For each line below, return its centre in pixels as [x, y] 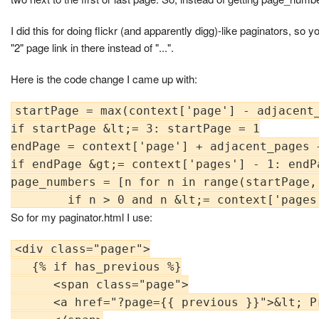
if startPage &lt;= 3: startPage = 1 [135, 128]
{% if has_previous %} [96, 266]
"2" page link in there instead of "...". [92, 47]
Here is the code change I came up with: [104, 78]
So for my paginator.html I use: [82, 216]
